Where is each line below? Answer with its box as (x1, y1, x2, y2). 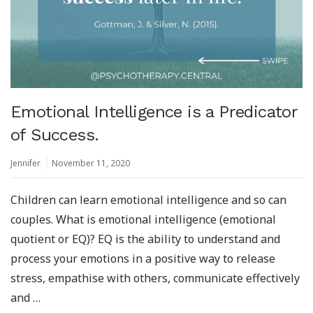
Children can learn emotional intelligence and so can (10, 191, 286, 208)
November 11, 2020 (52, 157, 130, 170)
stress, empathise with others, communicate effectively (10, 270, 300, 286)
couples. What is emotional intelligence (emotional (10, 211, 276, 227)
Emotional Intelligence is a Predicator (10, 101, 298, 122)
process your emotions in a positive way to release (10, 250, 275, 266)
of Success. (10, 124, 99, 145)
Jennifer (10, 157, 41, 170)
